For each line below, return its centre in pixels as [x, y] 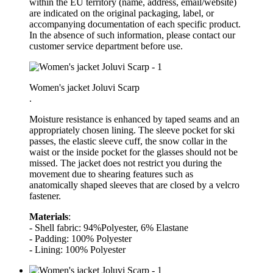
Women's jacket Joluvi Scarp [84, 87]
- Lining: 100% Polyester [77, 249]
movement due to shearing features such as [111, 174]
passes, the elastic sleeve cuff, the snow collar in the [128, 141]
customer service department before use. [106, 46]
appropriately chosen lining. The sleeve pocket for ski [132, 130]
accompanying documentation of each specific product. [135, 24]
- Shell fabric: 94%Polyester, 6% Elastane [109, 227]
